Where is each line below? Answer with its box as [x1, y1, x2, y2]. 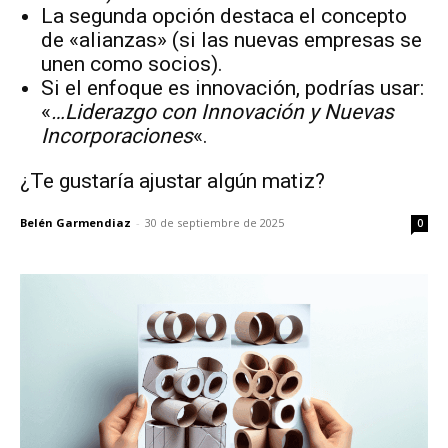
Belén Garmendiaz [20, 214, 131, 230]
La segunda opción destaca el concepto [41, 3, 407, 28]
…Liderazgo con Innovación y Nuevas [51, 99, 394, 124]
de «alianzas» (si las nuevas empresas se [41, 27, 422, 52]
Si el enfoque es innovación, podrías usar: [41, 75, 424, 100]
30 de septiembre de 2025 [145, 214, 284, 230]
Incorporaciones [41, 123, 193, 148]
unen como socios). [41, 51, 223, 76]
